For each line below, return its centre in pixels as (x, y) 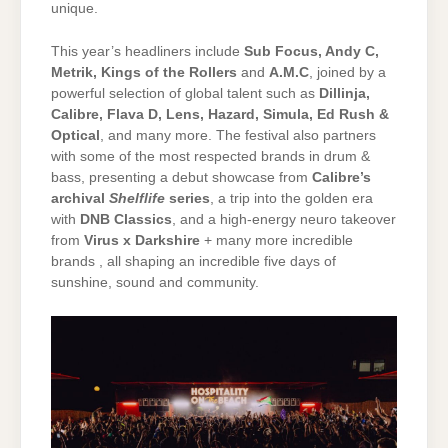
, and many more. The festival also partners (238, 136)
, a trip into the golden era (291, 199)
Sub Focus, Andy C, (311, 52)
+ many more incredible (276, 241)
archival (80, 199)
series (187, 199)
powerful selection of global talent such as (185, 94)
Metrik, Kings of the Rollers (144, 73)
